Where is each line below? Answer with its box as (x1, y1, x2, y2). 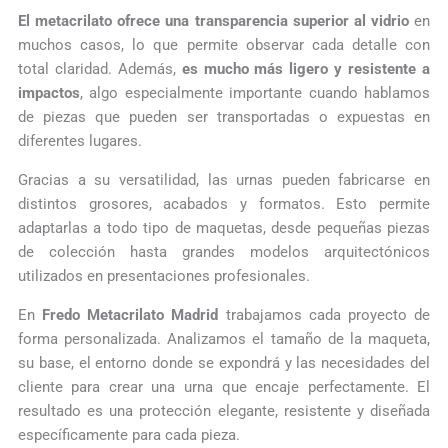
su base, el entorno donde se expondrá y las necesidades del (17, 353, 431, 372)
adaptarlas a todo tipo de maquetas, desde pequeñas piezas (17, 219, 431, 237)
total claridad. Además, (17, 60, 182, 79)
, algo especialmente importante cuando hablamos (79, 84, 431, 103)
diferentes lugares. (17, 132, 142, 151)
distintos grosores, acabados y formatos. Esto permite (17, 195, 431, 213)
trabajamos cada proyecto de (218, 305, 431, 324)
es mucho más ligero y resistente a (181, 60, 431, 79)
